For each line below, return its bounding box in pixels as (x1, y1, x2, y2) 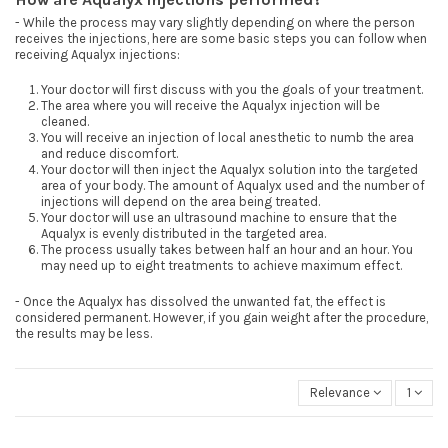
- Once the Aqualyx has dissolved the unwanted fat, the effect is (15, 294, 386, 310)
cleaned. (41, 113, 89, 129)
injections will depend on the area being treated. (41, 193, 320, 209)
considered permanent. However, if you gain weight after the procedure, (15, 310, 428, 326)
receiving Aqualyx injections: (15, 47, 180, 63)
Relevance (309, 385, 370, 401)
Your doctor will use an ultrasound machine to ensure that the (41, 209, 397, 225)
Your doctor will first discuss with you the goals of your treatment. (41, 81, 423, 97)
